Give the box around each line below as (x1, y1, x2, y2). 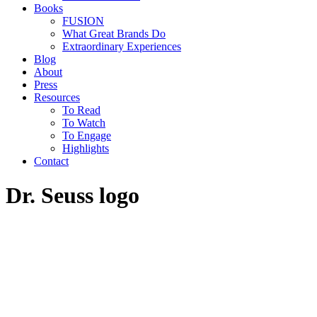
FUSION (62, 15, 104, 27)
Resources (34, 91, 80, 103)
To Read (62, 104, 100, 116)
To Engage (62, 129, 111, 142)
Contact (34, 155, 69, 167)
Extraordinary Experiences (62, 40, 181, 52)
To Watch (62, 117, 105, 129)
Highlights (62, 142, 109, 154)
